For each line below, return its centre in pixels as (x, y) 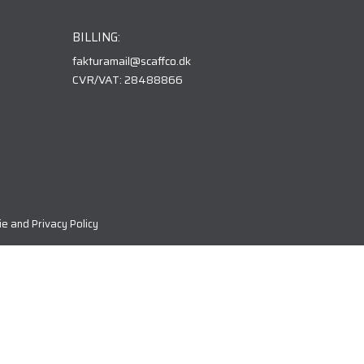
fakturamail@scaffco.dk (132, 61)
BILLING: (97, 38)
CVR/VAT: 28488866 (128, 80)
